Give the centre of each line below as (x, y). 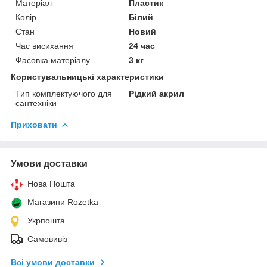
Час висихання (44, 46)
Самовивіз (47, 239)
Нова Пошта (51, 183)
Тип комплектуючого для (64, 93)
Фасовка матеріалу (53, 60)
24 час (142, 46)
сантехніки (36, 103)
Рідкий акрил (157, 93)
